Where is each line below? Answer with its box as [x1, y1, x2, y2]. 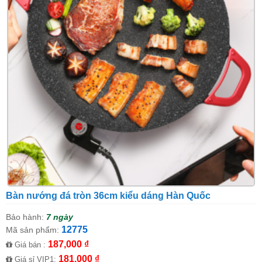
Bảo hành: [6, 212, 44, 222]
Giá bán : [12, 240, 48, 249]
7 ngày [46, 212, 73, 222]
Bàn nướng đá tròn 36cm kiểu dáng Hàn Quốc [6, 190, 211, 201]
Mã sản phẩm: [6, 225, 59, 235]
